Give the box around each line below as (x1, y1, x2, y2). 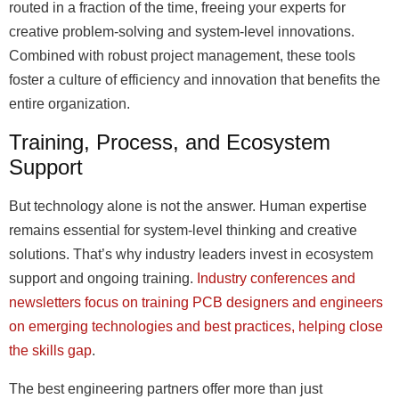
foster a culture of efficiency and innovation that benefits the (9, 72, 380, 87)
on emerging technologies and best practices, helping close (9, 319, 383, 334)
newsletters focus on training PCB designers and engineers (9, 295, 383, 310)
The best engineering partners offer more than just (9, 381, 322, 396)
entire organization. (9, 96, 130, 111)
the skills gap (9, 343, 92, 358)
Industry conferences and (197, 271, 355, 286)
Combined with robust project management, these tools (9, 48, 355, 63)
